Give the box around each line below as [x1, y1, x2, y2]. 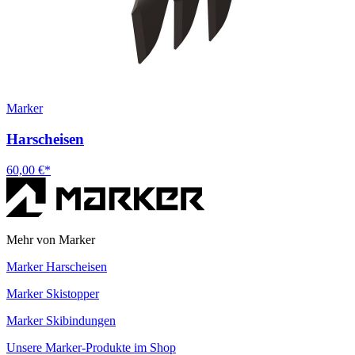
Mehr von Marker [6, 232, 95, 246]
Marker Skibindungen [6, 313, 116, 327]
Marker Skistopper [6, 286, 99, 300]
